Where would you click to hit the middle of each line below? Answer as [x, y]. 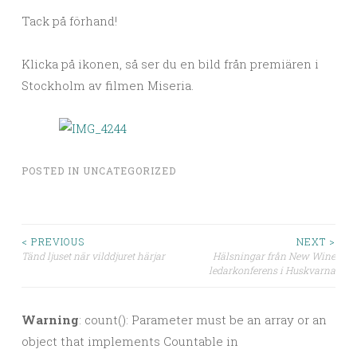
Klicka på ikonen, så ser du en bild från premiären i [170, 64]
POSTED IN [52, 171]
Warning [50, 320]
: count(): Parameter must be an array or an [203, 320]
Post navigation [103, 273]
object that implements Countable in [130, 341]
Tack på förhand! [69, 21]
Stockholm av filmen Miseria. [108, 86]
